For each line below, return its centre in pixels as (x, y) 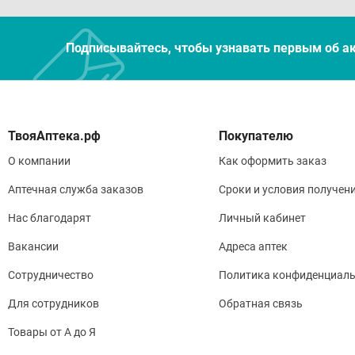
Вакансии (33, 246)
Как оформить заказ (272, 160)
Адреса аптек (253, 246)
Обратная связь (260, 303)
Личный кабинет (262, 218)
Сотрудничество (51, 275)
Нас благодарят (50, 218)
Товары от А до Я (52, 332)
